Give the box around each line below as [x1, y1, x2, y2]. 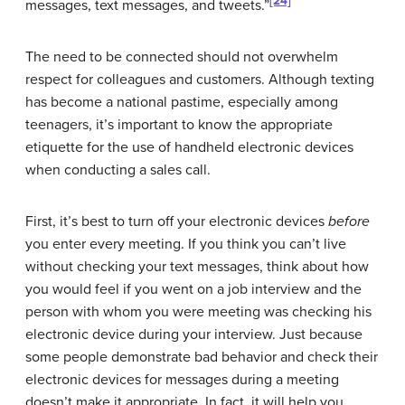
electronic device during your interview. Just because [25, 325, 363, 344]
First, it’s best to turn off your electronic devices [25, 212, 328, 231]
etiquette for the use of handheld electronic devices [25, 137, 353, 156]
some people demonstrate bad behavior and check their [25, 347, 378, 366]
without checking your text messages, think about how [25, 257, 369, 276]
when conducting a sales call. [25, 160, 211, 179]
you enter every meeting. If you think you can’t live [25, 234, 346, 253]
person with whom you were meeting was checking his [25, 302, 372, 321]
